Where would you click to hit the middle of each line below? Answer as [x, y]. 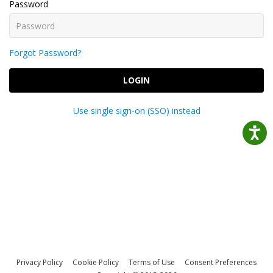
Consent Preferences [221, 262]
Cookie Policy [96, 262]
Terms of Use [152, 262]
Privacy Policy [40, 262]
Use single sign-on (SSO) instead [136, 111]
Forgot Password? [45, 53]
